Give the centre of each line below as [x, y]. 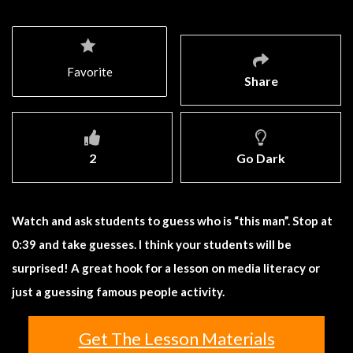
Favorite [90, 71]
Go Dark [261, 158]
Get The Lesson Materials [176, 338]
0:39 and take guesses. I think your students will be [152, 244]
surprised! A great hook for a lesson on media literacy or [166, 268]
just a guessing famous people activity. [118, 291]
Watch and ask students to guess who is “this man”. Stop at [172, 220]
